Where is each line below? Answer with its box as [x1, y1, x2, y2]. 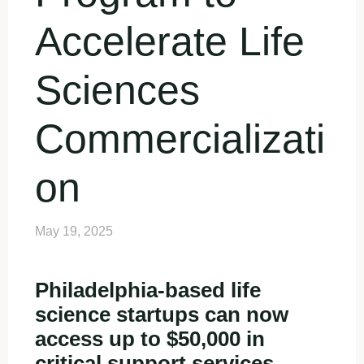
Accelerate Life [34, 17, 305, 64]
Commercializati [34, 115, 325, 162]
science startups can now [34, 302, 288, 326]
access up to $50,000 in [34, 327, 265, 350]
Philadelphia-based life [34, 278, 261, 301]
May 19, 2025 [34, 223, 113, 238]
